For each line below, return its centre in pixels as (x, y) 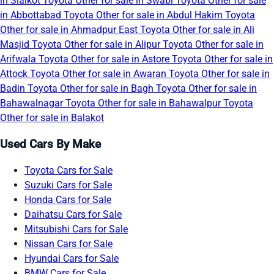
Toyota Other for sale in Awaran (99, 74)
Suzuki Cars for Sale (68, 185)
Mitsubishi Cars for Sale (76, 229)
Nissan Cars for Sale (68, 243)
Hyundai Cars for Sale (72, 258)
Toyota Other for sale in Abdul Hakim (144, 15)
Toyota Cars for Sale (68, 170)
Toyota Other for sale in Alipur (97, 45)
